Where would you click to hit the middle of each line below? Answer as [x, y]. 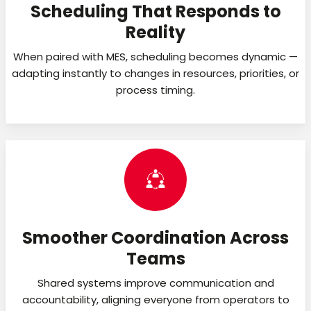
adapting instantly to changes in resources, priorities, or [155, 73]
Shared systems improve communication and [155, 283]
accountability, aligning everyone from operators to [155, 299]
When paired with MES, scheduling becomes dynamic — [155, 56]
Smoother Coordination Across [155, 237]
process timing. [155, 90]
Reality [155, 32]
